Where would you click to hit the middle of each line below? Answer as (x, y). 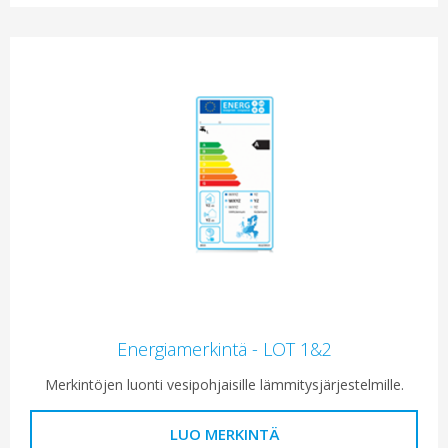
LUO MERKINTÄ (224, 434)
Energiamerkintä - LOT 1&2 (224, 349)
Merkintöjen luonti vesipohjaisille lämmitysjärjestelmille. (224, 385)
